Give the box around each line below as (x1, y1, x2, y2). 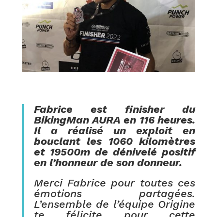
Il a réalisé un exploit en (33, 124, 196, 137)
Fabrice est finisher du (33, 103, 196, 116)
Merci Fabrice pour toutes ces (33, 177, 196, 189)
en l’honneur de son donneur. (33, 156, 182, 169)
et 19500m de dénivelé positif (33, 146, 196, 158)
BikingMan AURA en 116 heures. (33, 114, 196, 126)
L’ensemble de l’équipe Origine (33, 198, 196, 211)
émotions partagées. (33, 187, 196, 200)
